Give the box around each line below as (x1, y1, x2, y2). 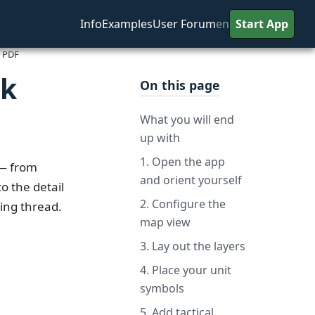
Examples (102, 15, 153, 32)
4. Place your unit (139, 262, 231, 278)
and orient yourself (139, 172, 242, 188)
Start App (236, 15, 289, 32)
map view (139, 214, 191, 231)
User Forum (153, 15, 217, 32)
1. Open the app (139, 154, 225, 170)
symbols (139, 281, 184, 297)
